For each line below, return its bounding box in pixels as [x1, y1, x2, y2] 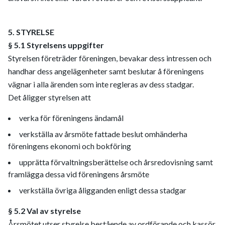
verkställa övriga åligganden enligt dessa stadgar [19, 185, 186, 195]
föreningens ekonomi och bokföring [8, 141, 131, 151]
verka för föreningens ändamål [19, 113, 124, 123]
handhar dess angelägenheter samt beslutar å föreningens [8, 66, 204, 76]
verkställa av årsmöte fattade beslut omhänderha [19, 129, 187, 139]
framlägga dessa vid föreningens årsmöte [8, 169, 149, 179]
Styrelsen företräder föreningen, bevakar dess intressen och [8, 53, 211, 63]
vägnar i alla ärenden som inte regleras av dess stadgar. [8, 79, 194, 89]
